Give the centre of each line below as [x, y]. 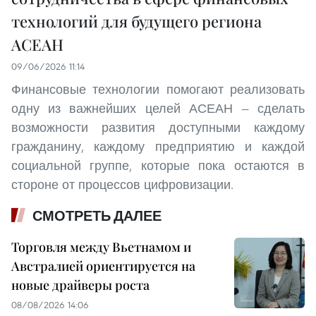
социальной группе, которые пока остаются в [158, 166]
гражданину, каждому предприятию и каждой [158, 147]
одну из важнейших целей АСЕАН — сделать [158, 109]
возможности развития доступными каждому [158, 128]
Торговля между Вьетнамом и [101, 247]
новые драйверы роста [80, 285]
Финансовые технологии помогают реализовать [158, 90]
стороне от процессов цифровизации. [122, 185]
